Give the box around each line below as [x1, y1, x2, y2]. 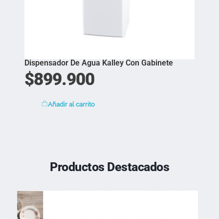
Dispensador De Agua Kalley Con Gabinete [24, 58, 173, 67]
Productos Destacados [50, 160, 169, 175]
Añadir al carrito [48, 101, 95, 109]
